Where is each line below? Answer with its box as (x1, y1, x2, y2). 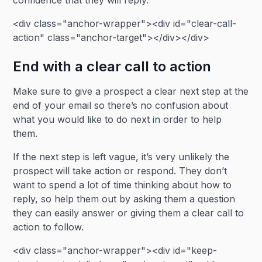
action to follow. (13, 221, 84, 233)
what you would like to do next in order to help (13, 113, 222, 125)
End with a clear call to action (13, 58, 212, 75)
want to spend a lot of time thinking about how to (13, 179, 232, 191)
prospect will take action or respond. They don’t (13, 165, 227, 177)
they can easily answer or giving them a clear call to (13, 207, 244, 219)
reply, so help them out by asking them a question (13, 193, 236, 205)
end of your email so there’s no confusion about (13, 99, 229, 111)
